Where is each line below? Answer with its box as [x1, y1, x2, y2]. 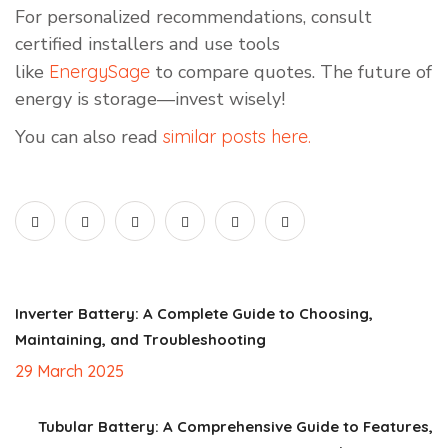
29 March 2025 [15, 361, 124, 382]
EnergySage [49, 60, 150, 84]
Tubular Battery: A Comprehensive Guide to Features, [38, 417, 433, 437]
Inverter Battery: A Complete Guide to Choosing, [15, 304, 373, 324]
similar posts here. [163, 125, 311, 149]
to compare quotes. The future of [150, 60, 432, 85]
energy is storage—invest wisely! [15, 87, 285, 112]
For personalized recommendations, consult [15, 5, 372, 30]
